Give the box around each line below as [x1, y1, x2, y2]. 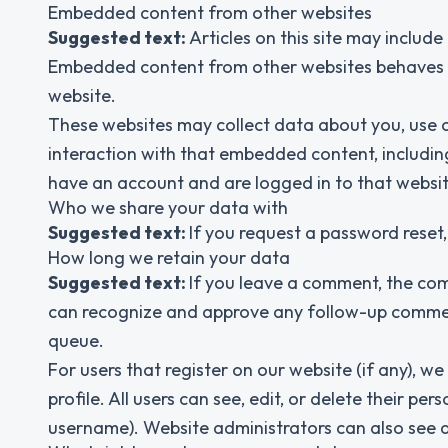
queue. [48, 329, 104, 352]
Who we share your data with [48, 196, 288, 219]
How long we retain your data [48, 246, 290, 269]
